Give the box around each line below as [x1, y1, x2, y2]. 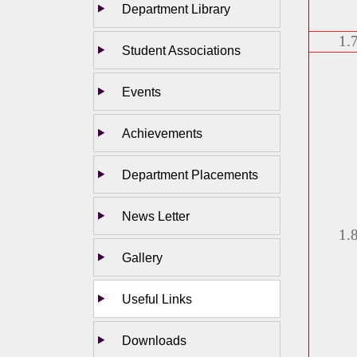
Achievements [122, 126, 202, 141]
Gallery [122, 250, 163, 265]
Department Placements [122, 167, 258, 182]
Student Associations [122, 43, 241, 58]
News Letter [122, 209, 190, 224]
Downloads [122, 333, 186, 348]
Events [122, 84, 161, 100]
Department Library [122, 2, 230, 17]
